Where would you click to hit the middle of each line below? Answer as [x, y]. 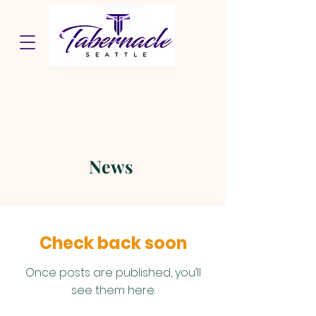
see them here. [113, 290]
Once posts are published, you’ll [113, 273]
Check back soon [113, 243]
